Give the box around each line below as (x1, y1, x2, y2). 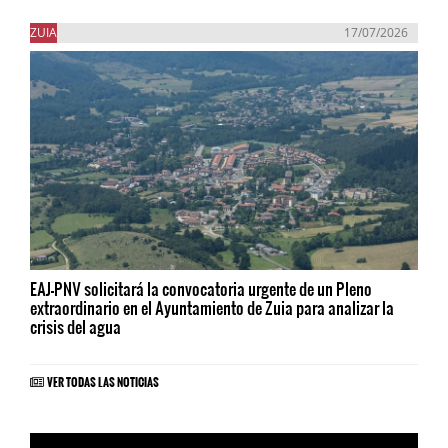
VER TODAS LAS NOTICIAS (47, 366, 159, 391)
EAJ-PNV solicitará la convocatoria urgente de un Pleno (30, 276, 372, 300)
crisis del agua (30, 314, 121, 338)
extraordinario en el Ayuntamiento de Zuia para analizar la (30, 295, 394, 319)
